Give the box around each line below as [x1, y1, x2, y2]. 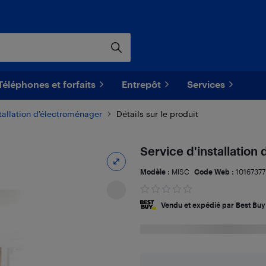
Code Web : [194, 167, 236, 176]
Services [187, 78, 225, 90]
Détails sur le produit [116, 109, 198, 119]
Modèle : [140, 167, 172, 176]
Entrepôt [122, 78, 161, 90]
